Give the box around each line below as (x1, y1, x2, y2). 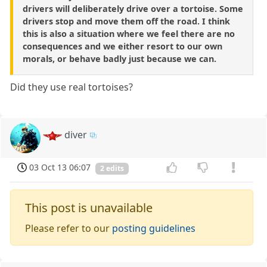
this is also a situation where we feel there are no (23, 27, 235, 39)
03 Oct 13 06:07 (29, 161, 91, 173)
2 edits (100, 163, 124, 173)
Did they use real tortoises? (10, 80, 133, 94)
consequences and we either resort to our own (23, 40, 222, 52)
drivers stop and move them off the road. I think (23, 15, 230, 27)
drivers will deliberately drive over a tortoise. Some (23, 2, 243, 14)
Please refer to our (25, 221, 113, 235)
